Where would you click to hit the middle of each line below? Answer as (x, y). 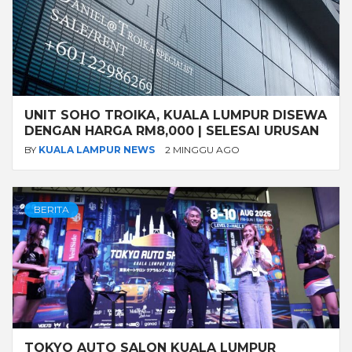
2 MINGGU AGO (202, 149)
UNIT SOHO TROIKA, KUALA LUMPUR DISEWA (176, 115)
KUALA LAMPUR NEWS (98, 149)
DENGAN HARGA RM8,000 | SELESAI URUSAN (172, 130)
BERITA (51, 209)
